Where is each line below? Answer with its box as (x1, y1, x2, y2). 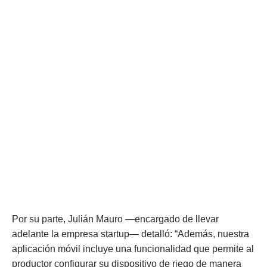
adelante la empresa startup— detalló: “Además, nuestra (12, 228, 249, 239)
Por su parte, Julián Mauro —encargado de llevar (12, 213, 219, 224)
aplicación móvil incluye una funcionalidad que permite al (12, 243, 254, 254)
